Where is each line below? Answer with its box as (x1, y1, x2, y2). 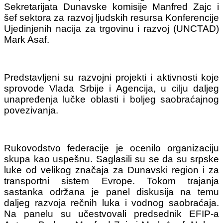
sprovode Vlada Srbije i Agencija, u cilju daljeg (4, 83, 219, 94)
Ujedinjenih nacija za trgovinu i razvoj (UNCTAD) (4, 23, 219, 34)
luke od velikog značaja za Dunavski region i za (4, 164, 219, 175)
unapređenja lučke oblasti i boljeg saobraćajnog (4, 94, 219, 105)
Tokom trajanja (146, 175, 219, 186)
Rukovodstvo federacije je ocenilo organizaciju (4, 142, 219, 153)
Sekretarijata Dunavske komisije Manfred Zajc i (4, 1, 219, 12)
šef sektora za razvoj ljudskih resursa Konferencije (4, 12, 219, 23)
